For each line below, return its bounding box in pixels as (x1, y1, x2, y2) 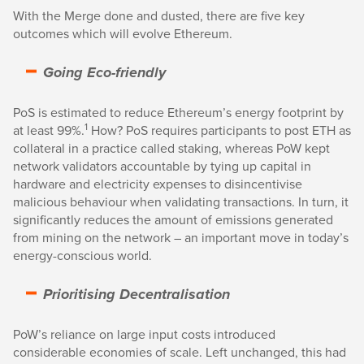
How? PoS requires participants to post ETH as (88, 121, 351, 139)
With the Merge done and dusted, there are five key (13, 6, 305, 24)
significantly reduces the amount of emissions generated (13, 210, 333, 228)
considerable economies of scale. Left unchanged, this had (13, 343, 346, 361)
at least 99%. (13, 121, 84, 139)
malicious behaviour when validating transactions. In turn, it (13, 193, 349, 210)
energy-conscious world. (13, 246, 152, 264)
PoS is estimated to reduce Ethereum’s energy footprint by (13, 103, 344, 121)
